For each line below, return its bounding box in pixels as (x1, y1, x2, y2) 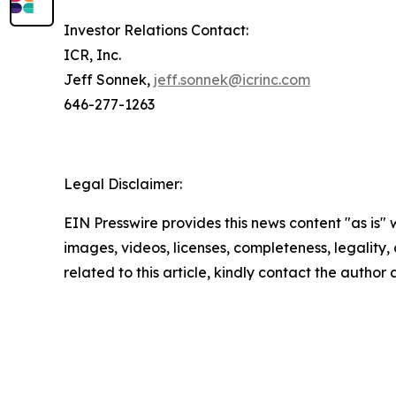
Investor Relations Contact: (64, 21, 248, 40)
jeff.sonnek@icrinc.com (154, 71, 310, 89)
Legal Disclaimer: (64, 175, 182, 194)
